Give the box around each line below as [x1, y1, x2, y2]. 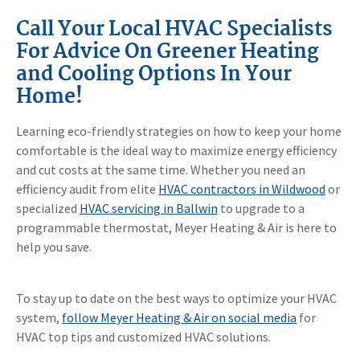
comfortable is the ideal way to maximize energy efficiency [16, 142, 337, 159]
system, [16, 309, 62, 326]
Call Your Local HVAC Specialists [16, 14, 333, 47]
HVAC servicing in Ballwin [80, 200, 218, 217]
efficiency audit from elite [16, 181, 158, 198]
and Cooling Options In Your [16, 59, 292, 92]
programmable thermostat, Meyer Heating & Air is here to [16, 219, 337, 236]
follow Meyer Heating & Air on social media [62, 309, 297, 326]
